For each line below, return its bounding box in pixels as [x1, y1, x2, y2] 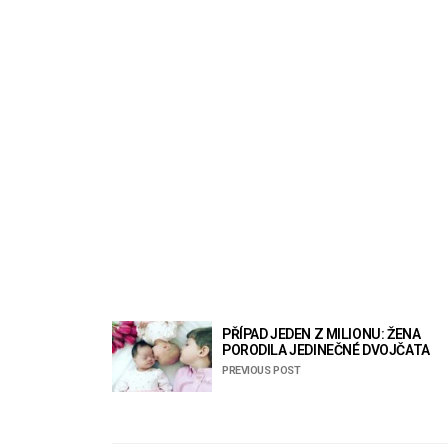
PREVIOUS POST [222, 364, 301, 378]
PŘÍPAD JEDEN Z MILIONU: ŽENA [222, 326, 421, 343]
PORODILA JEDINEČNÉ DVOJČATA [222, 342, 430, 359]
